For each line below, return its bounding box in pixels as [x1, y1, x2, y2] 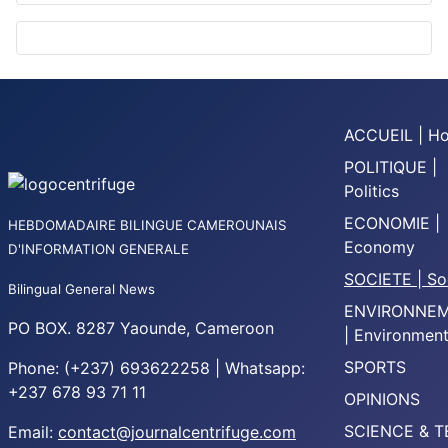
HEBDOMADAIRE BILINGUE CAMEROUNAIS [8, 217, 287, 234]
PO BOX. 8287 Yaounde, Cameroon [8, 318, 274, 339]
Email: [8, 422, 58, 443]
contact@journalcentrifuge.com [58, 422, 296, 443]
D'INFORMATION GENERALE [8, 241, 189, 258]
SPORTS [344, 357, 406, 378]
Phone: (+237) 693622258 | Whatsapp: [8, 358, 305, 379]
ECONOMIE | [344, 213, 440, 234]
